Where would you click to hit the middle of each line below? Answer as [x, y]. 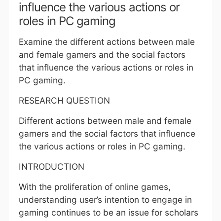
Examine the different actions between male [107, 42]
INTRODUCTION [51, 166]
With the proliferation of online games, [94, 187]
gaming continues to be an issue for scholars [108, 212]
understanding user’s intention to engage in [105, 200]
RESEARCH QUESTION [64, 100]
